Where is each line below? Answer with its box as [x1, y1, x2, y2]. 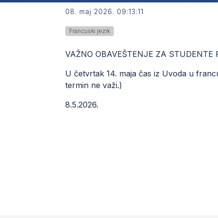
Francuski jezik [69, 27, 110, 35]
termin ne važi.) [65, 80, 123, 91]
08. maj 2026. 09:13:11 [65, 7, 144, 16]
